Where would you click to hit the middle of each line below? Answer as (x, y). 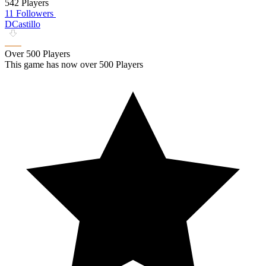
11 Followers (29, 13)
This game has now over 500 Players (74, 64)
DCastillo (23, 24)
